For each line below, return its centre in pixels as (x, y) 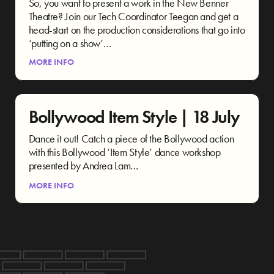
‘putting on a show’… (70, 43)
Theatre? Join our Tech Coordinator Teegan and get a (133, 17)
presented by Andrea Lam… (83, 165)
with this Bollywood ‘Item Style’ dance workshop (124, 152)
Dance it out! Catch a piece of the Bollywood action (131, 138)
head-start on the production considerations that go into (137, 30)
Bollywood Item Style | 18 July (134, 117)
